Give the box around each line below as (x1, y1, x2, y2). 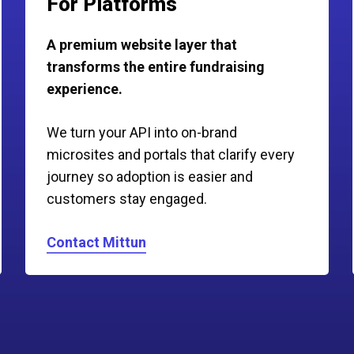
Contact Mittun (46, 233, 146, 250)
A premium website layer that (46, 36, 237, 53)
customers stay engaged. (46, 190, 207, 207)
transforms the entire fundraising (46, 58, 265, 75)
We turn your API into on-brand (46, 123, 237, 141)
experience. (46, 80, 122, 97)
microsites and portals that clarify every (46, 145, 295, 163)
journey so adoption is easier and (46, 168, 253, 185)
